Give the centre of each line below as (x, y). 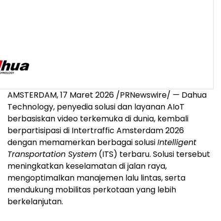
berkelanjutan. (35, 201)
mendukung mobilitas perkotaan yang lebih (92, 189)
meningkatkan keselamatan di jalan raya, (87, 166)
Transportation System (52, 154)
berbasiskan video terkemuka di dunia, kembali (98, 118)
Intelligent (177, 142)
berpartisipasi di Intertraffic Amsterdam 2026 (96, 130)
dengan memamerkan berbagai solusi (82, 142)
